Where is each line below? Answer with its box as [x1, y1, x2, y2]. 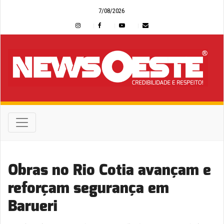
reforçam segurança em [8, 177, 169, 198]
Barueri [8, 195, 57, 216]
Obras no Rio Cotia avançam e [8, 159, 211, 180]
